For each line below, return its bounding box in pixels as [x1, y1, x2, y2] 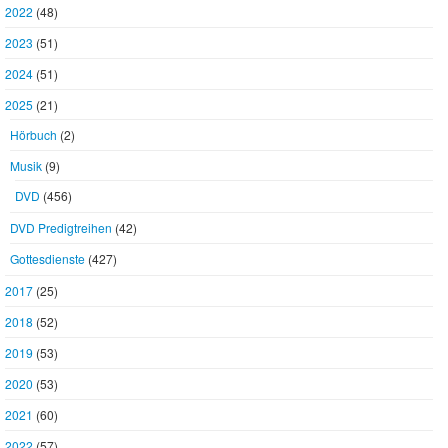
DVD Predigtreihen [10, 219, 112, 236]
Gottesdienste [10, 250, 85, 267]
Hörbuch [10, 126, 57, 143]
